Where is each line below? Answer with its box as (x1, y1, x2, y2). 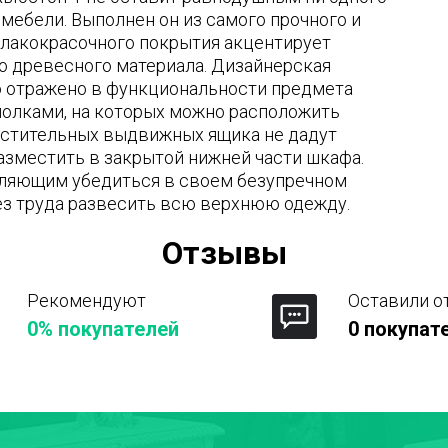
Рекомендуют (27, 290, 147, 311)
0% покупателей (27, 317, 180, 341)
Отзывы (161, 234, 287, 272)
